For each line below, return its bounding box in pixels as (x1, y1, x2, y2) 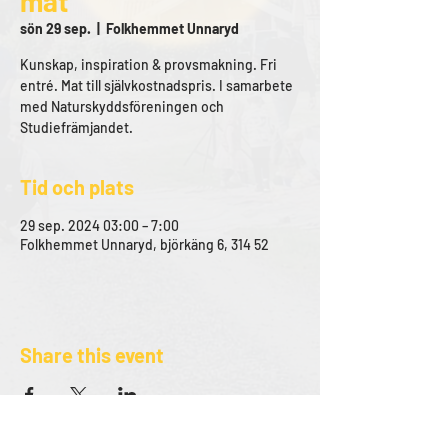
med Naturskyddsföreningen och (20, 98, 224, 115)
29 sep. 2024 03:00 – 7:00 (20, 217, 179, 234)
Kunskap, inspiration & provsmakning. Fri (20, 56, 277, 73)
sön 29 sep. (20, 20, 91, 37)
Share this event (20, 343, 164, 367)
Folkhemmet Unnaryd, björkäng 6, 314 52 (20, 236, 269, 253)
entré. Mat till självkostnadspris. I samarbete (20, 77, 293, 94)
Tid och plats (20, 175, 134, 199)
